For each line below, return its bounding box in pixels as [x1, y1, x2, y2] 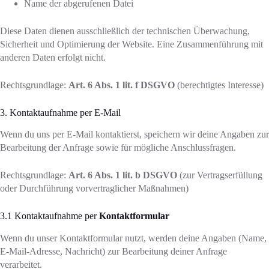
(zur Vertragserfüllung [177, 170, 262, 181]
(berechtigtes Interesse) [175, 79, 264, 90]
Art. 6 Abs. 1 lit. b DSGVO [68, 170, 177, 181]
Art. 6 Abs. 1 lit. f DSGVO [68, 79, 175, 90]
